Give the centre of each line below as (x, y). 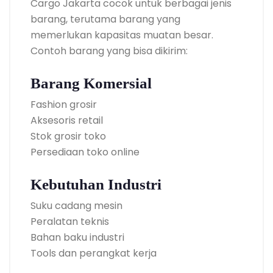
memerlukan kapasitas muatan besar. (122, 35)
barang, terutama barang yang (105, 19)
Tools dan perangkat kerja (94, 253)
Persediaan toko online (85, 152)
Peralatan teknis (70, 221)
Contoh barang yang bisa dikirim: (109, 51)
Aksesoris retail (67, 120)
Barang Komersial (91, 83)
